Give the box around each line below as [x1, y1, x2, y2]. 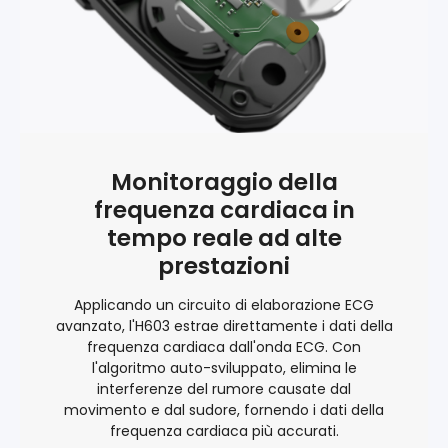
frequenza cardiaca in [93, 193, 355, 226]
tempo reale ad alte [106, 221, 342, 254]
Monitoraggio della [110, 165, 338, 198]
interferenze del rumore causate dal [97, 378, 351, 399]
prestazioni [158, 249, 290, 282]
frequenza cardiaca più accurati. [109, 420, 339, 441]
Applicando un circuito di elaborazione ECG [74, 294, 374, 315]
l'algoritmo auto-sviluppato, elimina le [91, 357, 357, 378]
